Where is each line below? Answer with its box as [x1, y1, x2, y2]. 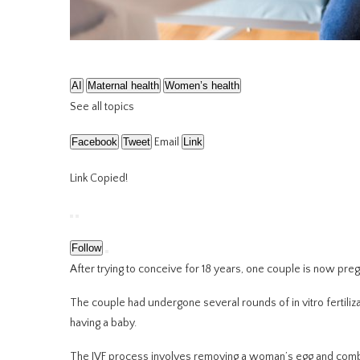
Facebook [72, 135, 117, 148]
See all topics [70, 100, 134, 113]
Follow [72, 241, 101, 254]
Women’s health [165, 79, 239, 92]
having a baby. [70, 316, 137, 329]
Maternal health [88, 79, 159, 92]
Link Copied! [70, 171, 128, 185]
